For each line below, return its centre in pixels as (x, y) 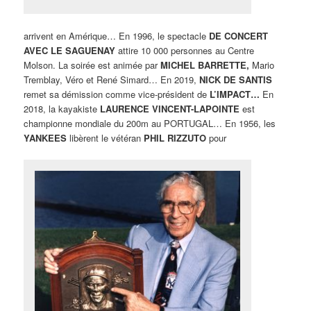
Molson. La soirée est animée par (92, 65)
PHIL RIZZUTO (175, 138)
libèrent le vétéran (106, 138)
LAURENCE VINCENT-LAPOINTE (170, 109)
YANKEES (45, 138)
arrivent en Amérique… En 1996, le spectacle (117, 36)
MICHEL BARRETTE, (205, 65)
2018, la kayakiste (62, 109)
